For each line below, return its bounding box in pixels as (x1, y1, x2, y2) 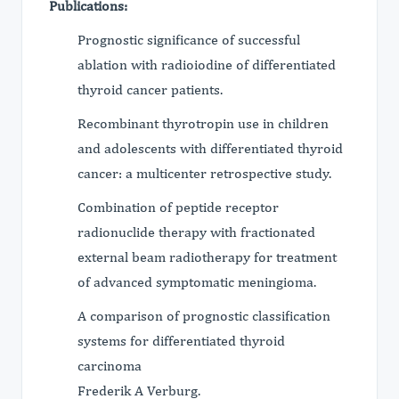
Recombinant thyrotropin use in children (77, 115, 329, 132)
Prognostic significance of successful (77, 31, 300, 48)
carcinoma (77, 357, 142, 374)
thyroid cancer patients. (77, 81, 223, 98)
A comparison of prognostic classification (77, 307, 330, 324)
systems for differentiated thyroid (77, 332, 285, 349)
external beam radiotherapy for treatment (77, 248, 337, 265)
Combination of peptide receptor (77, 199, 279, 216)
